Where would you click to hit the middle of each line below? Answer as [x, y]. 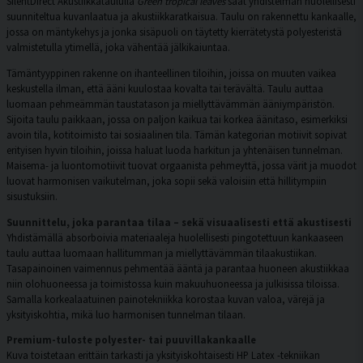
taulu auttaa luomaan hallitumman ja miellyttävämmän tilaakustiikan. [162, 252]
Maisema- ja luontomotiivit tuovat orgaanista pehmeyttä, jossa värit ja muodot [181, 165]
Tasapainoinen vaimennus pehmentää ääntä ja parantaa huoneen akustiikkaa [178, 268]
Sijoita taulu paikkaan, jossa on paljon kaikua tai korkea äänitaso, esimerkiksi [177, 119]
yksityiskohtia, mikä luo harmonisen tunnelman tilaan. [126, 314]
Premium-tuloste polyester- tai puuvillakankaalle [131, 340]
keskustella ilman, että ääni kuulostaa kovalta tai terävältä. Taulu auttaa [165, 88]
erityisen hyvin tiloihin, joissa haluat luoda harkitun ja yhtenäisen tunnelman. [175, 149]
